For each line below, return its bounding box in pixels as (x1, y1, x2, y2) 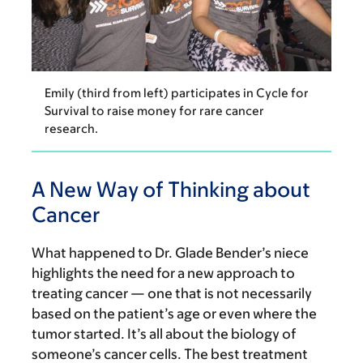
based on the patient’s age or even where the (32, 305, 317, 322)
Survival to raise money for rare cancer (45, 103, 264, 117)
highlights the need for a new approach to (32, 264, 295, 281)
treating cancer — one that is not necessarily (32, 284, 312, 301)
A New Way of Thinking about (32, 176, 310, 201)
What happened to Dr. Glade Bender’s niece (32, 244, 309, 261)
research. (45, 121, 98, 135)
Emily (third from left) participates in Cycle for (45, 85, 309, 100)
